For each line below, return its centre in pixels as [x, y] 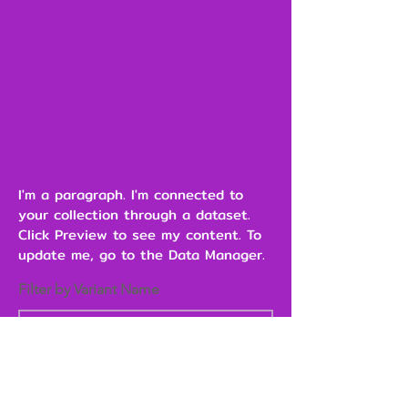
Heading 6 [64, 372]
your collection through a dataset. [134, 214]
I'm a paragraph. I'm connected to [131, 194]
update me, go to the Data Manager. [142, 254]
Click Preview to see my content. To [140, 234]
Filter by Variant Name [89, 289]
